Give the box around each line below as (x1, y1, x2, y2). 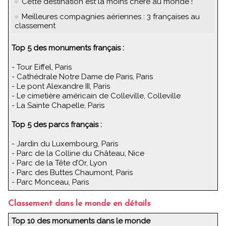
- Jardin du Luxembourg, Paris (12, 139, 118, 148)
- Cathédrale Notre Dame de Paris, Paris (12, 72, 153, 81)
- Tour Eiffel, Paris (12, 62, 72, 72)
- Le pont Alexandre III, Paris (12, 81, 110, 91)
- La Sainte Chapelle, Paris (12, 100, 104, 110)
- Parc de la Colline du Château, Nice (12, 148, 144, 158)
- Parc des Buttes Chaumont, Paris (12, 167, 133, 177)
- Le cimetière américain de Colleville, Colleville (12, 91, 181, 100)
